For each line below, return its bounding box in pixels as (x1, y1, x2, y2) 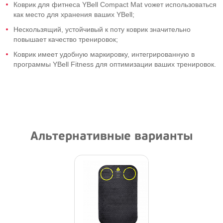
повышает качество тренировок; (13, 35, 118, 43)
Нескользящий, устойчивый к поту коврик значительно (13, 25, 191, 33)
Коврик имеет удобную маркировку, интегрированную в (13, 50, 195, 58)
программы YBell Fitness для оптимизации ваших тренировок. (13, 60, 216, 68)
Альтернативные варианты (30, 128, 193, 144)
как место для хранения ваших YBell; (13, 10, 134, 18)
